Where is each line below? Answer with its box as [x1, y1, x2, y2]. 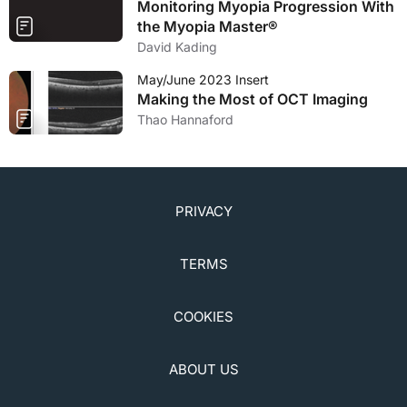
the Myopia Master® [137, 17, 278, 35]
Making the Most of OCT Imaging [137, 90, 368, 108]
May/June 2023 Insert [137, 72, 269, 87]
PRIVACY [174, 203, 233, 221]
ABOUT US [168, 361, 239, 379]
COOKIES [174, 308, 233, 326]
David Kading [137, 39, 217, 55]
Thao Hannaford [137, 112, 233, 127]
